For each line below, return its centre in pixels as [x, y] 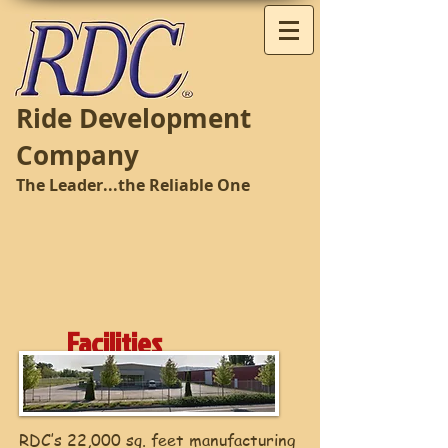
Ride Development [133, 118]
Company [81, 155]
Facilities [114, 343]
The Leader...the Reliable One [133, 185]
